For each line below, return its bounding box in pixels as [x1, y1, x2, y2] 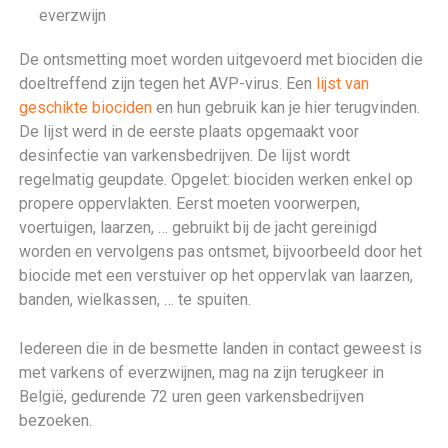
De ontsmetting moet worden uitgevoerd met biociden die [19, 50, 424, 69]
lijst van [316, 74, 370, 93]
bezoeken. [19, 411, 93, 430]
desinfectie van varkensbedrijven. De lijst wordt [19, 146, 351, 165]
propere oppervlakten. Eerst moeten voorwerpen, [19, 194, 361, 213]
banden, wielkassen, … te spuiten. [19, 290, 252, 309]
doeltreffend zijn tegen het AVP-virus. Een [19, 74, 317, 93]
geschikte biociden [19, 98, 153, 117]
